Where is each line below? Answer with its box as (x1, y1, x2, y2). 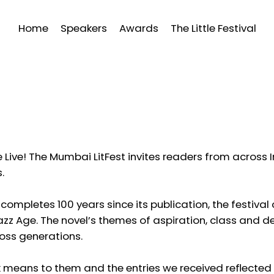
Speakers (60, 21, 107, 35)
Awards (119, 21, 158, 35)
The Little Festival (170, 21, 256, 35)
